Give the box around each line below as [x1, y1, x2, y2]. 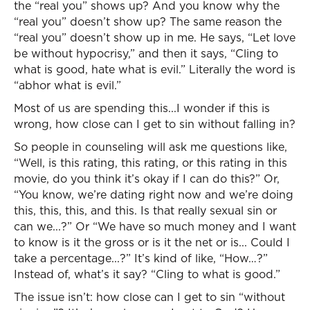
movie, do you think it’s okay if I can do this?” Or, [14, 171, 280, 186]
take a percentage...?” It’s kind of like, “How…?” [14, 250, 268, 266]
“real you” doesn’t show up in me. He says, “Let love [14, 30, 295, 45]
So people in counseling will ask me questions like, [14, 139, 287, 154]
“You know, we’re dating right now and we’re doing [14, 187, 293, 202]
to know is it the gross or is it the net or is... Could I [14, 235, 290, 250]
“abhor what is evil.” [14, 77, 121, 93]
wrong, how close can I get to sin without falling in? [14, 116, 295, 131]
